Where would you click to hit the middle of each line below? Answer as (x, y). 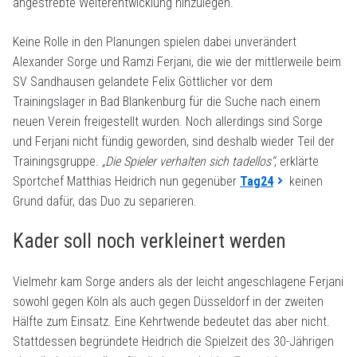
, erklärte (296, 161)
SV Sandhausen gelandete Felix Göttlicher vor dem (143, 81)
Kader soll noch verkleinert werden (149, 241)
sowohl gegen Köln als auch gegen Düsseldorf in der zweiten (168, 301)
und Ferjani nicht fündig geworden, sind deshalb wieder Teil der (174, 141)
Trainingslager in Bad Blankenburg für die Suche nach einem (167, 101)
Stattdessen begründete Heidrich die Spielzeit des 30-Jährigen (173, 341)
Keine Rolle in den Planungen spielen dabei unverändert (155, 41)
